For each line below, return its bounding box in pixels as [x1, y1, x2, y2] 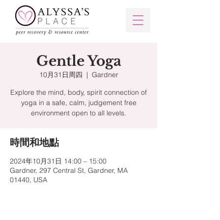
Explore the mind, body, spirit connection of [10, 88, 147, 97]
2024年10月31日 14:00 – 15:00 [10, 157, 107, 165]
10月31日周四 [39, 70, 82, 79]
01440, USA [10, 175, 47, 184]
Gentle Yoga [36, 53, 121, 70]
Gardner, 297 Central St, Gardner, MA [10, 166, 128, 175]
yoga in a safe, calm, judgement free [21, 98, 137, 107]
